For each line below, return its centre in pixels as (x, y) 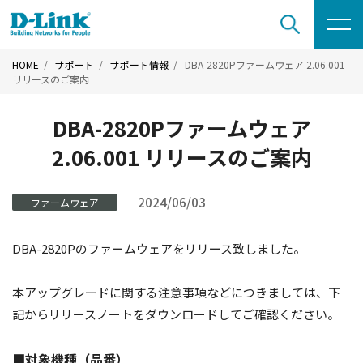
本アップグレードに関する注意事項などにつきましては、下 (176, 292)
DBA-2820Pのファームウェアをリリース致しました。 (159, 248)
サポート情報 (139, 64)
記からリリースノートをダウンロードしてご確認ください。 (176, 314)
